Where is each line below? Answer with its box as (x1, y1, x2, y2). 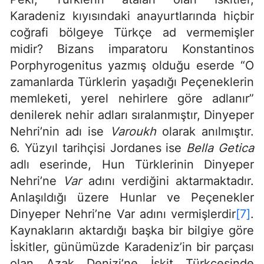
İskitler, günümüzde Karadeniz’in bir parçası (10, 240, 254, 255)
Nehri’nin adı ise (10, 124, 110, 139)
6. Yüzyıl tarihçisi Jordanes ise (10, 141, 187, 156)
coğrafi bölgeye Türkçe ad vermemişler (10, 25, 254, 40)
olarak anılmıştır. (161, 124, 255, 139)
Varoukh (110, 124, 162, 139)
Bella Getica (186, 141, 255, 156)
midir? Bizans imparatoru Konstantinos (10, 42, 254, 57)
